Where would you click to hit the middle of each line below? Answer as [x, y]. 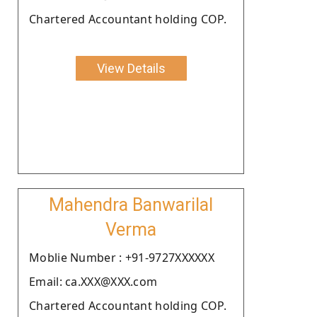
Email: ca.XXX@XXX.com [93, 281]
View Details [131, 68]
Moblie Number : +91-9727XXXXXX [122, 257]
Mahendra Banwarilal [131, 204]
